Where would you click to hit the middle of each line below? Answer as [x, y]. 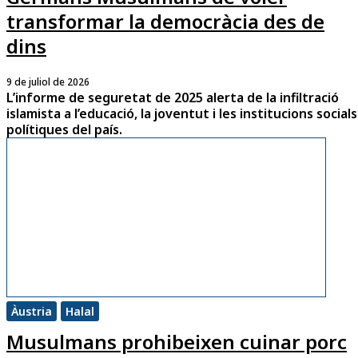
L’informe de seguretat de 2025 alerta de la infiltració [173, 97]
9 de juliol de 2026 [48, 82]
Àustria [32, 311]
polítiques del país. [64, 129]
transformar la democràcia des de [165, 21]
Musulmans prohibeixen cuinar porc [177, 341]
